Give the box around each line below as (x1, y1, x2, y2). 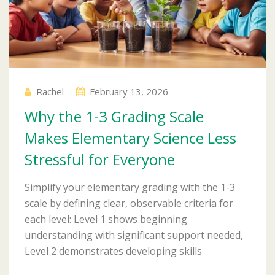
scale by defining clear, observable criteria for (25, 196, 233, 210)
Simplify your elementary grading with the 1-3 (25, 180, 235, 194)
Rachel (36, 85, 64, 98)
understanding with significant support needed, (25, 228, 243, 242)
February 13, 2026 (90, 85, 168, 98)
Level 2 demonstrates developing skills (25, 244, 202, 258)
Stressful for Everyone (25, 149, 175, 169)
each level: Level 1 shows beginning (25, 212, 187, 226)
